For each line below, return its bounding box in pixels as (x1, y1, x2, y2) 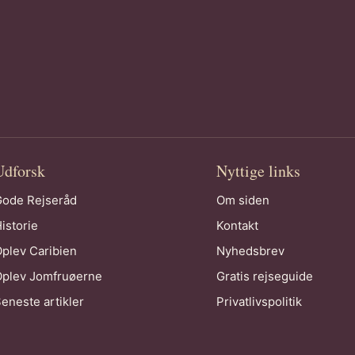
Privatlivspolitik (216, 294, 303, 310)
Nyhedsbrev (216, 243, 285, 259)
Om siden (216, 193, 270, 208)
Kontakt (216, 218, 259, 234)
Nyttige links (216, 160, 301, 182)
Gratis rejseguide (216, 269, 314, 284)
